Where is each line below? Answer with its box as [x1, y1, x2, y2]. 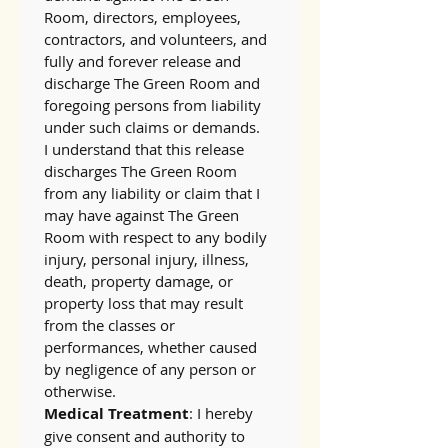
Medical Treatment [44, 403, 189, 424]
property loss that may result [44, 293, 243, 313]
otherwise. [44, 381, 116, 401]
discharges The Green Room [44, 161, 237, 181]
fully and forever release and [44, 51, 241, 71]
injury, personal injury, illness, [44, 249, 249, 269]
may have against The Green [44, 205, 239, 225]
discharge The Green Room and [44, 73, 260, 93]
